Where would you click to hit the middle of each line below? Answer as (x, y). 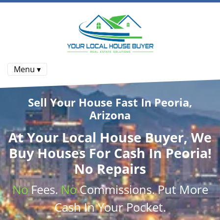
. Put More (180, 189)
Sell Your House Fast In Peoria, (110, 102)
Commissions (115, 189)
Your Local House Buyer (105, 137)
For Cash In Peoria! (150, 153)
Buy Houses (49, 153)
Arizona (110, 115)
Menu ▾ (27, 69)
